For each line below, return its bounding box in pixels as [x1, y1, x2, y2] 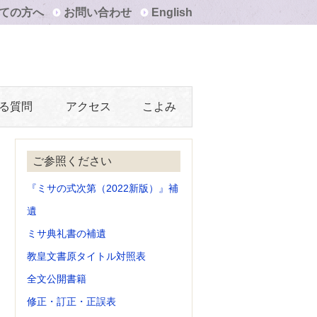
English [151, 6, 192, 18]
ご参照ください [33, 154, 113, 167]
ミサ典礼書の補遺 [27, 228, 107, 239]
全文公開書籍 [27, 273, 87, 284]
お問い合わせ [64, 6, 132, 18]
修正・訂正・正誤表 [27, 296, 117, 307]
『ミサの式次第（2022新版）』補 [27, 183, 179, 194]
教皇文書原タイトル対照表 [27, 250, 146, 262]
